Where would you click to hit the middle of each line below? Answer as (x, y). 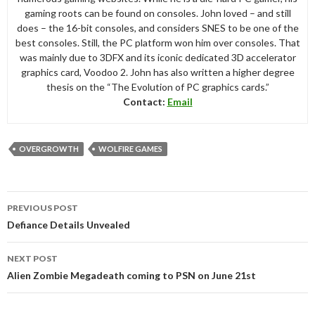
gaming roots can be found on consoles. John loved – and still (157, 13)
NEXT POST (32, 259)
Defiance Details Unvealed (69, 225)
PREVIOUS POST (43, 208)
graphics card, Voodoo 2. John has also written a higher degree (157, 72)
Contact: (145, 102)
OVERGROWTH (49, 149)
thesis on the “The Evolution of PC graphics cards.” (157, 87)
